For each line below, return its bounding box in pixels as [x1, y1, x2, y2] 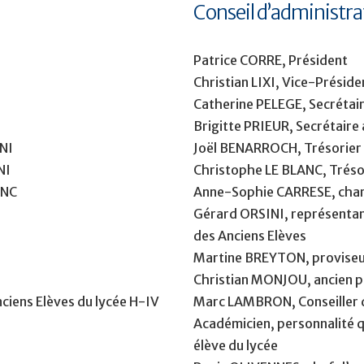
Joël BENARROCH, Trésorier [193, 139, 362, 156]
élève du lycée [193, 336, 279, 353]
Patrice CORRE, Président [193, 51, 349, 68]
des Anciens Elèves [193, 227, 307, 244]
